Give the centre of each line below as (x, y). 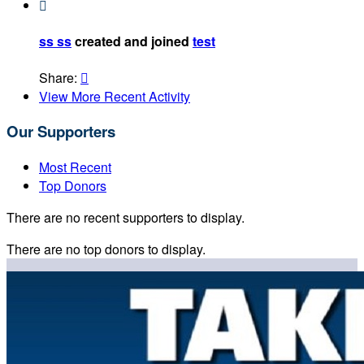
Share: (60, 77)
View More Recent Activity (115, 96)
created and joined (132, 41)
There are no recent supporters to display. (126, 218)
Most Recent (75, 167)
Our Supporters (61, 132)
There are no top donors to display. (106, 249)
